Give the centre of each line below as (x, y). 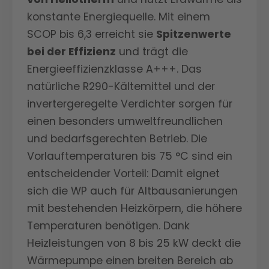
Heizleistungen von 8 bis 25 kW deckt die (134, 243)
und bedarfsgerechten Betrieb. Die (117, 139)
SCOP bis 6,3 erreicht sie (92, 35)
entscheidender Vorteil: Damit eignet (123, 174)
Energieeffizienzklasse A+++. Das (114, 69)
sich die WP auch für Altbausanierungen (132, 191)
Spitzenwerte (194, 35)
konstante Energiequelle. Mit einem (119, 17)
